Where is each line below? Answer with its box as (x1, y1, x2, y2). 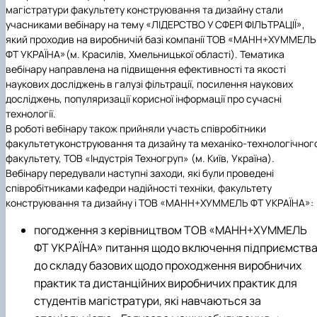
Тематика (240, 47, 284, 62)
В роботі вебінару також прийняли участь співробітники (6, 122, 266, 136)
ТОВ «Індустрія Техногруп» (64, 151, 191, 166)
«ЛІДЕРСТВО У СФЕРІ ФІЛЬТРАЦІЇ (146, 18, 296, 32)
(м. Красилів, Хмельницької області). (66, 47, 240, 62)
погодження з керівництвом (34, 222, 184, 238)
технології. (6, 107, 56, 121)
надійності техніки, (128, 181, 218, 195)
